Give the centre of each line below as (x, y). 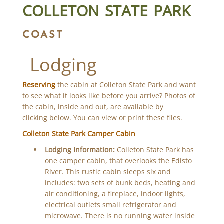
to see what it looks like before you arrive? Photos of (109, 96)
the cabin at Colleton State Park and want (125, 85)
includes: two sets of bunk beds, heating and (120, 183)
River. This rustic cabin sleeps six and (108, 172)
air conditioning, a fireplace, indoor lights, (115, 194)
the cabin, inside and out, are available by (93, 107)
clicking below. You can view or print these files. (102, 118)
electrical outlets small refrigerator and (110, 205)
